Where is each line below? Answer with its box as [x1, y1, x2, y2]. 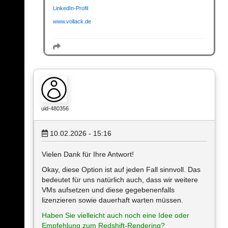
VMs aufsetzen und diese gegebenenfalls [42, 186, 175, 194]
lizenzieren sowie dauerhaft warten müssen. [42, 196, 183, 205]
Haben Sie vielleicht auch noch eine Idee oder [42, 211, 189, 220]
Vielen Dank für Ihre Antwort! [42, 150, 134, 159]
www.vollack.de [53, 18, 91, 25]
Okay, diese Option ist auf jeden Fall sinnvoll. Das [42, 165, 201, 174]
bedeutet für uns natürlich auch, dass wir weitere [42, 176, 198, 184]
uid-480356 [41, 105, 69, 112]
